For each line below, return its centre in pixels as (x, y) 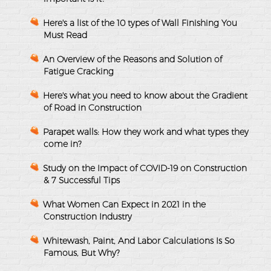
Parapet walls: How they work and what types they (146, 132)
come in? (63, 144)
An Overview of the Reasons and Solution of (132, 59)
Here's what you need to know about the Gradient (145, 95)
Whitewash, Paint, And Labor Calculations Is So (139, 240)
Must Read (65, 35)
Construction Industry (88, 216)
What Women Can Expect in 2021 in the (124, 204)
